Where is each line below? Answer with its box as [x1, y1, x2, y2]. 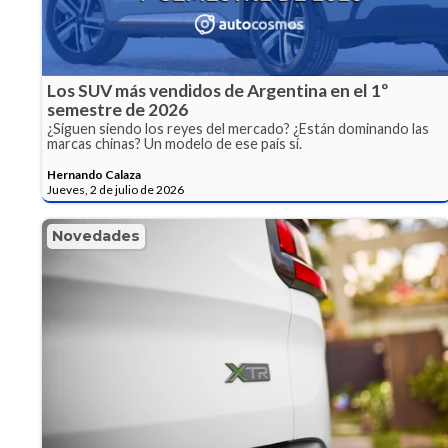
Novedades [52, 227, 140, 246]
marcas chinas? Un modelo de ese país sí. [47, 135, 302, 153]
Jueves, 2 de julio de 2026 [47, 182, 184, 198]
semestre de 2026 [47, 99, 188, 121]
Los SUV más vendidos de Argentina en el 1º [47, 80, 388, 102]
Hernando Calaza [47, 167, 141, 183]
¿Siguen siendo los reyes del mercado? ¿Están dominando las [47, 120, 429, 138]
